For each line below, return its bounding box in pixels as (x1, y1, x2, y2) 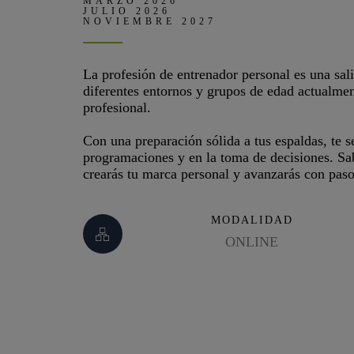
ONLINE (225, 234, 279, 250)
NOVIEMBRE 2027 (82, 16, 217, 27)
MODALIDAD (210, 214, 293, 226)
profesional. (82, 100, 151, 115)
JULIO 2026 (82, 6, 171, 17)
